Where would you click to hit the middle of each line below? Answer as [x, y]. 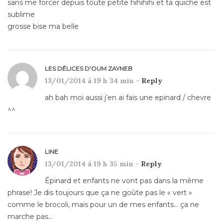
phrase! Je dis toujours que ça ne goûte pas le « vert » [100, 192]
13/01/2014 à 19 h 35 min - [93, 164]
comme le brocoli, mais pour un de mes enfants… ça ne [103, 204]
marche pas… [30, 216]
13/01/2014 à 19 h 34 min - [93, 80]
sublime [21, 14]
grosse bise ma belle [43, 26]
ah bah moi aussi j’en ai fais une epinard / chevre [128, 97]
